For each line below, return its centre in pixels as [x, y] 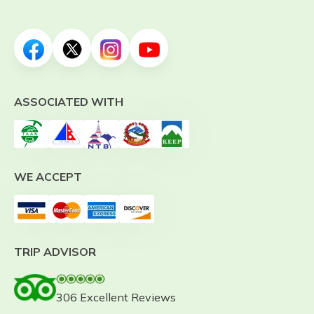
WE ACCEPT [48, 177]
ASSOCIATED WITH [69, 102]
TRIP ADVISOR [55, 252]
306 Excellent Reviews [116, 297]
